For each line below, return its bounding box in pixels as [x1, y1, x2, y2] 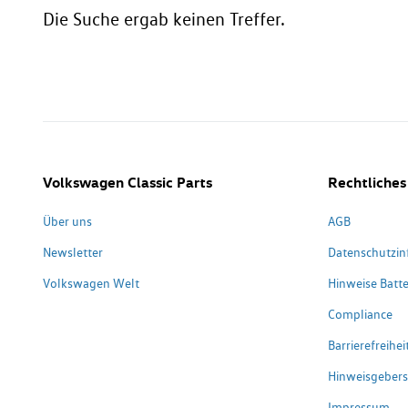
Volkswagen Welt [43, 276, 139, 291]
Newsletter [43, 245, 103, 260]
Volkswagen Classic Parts [43, 173, 212, 191]
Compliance [327, 307, 393, 321]
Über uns [43, 214, 92, 229]
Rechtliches [327, 173, 406, 191]
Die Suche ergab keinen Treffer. [43, 8, 285, 30]
